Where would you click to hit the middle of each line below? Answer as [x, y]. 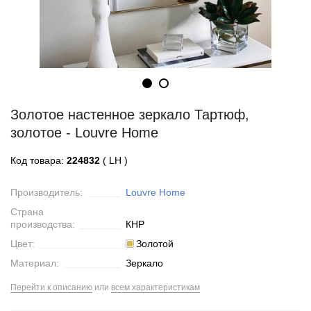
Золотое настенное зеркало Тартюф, [130, 115]
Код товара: [39, 160]
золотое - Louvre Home [84, 133]
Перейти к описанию [51, 287]
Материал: [35, 263]
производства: [43, 224]
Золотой [154, 244]
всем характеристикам [155, 287]
